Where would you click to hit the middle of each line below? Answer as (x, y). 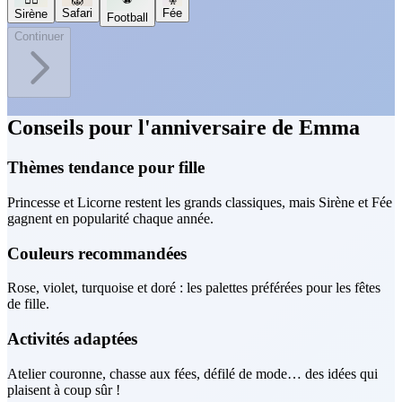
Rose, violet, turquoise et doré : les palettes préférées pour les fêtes (194, 288)
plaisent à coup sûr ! (64, 389)
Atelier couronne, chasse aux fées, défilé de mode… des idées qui (192, 373)
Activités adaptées (72, 339)
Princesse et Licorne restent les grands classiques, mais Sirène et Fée (200, 202)
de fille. (28, 304)
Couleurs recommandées (97, 253)
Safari (77, 13)
